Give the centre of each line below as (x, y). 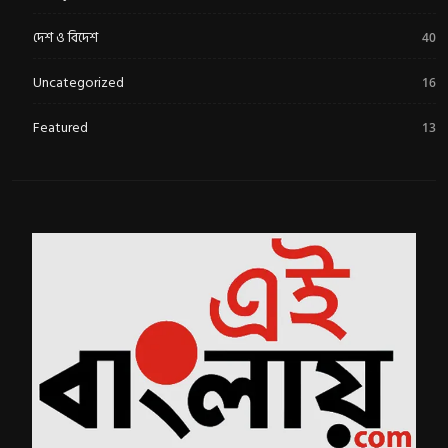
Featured (60, 128)
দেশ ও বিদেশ (65, 38)
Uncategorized (78, 83)
